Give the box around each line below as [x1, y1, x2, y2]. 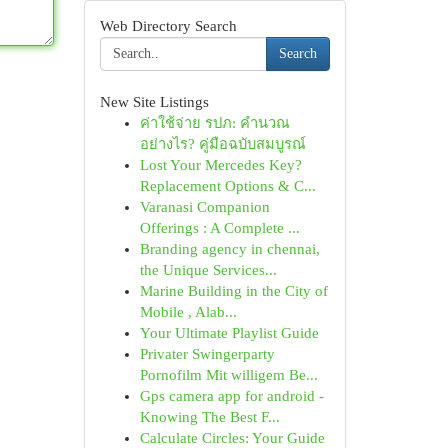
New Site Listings [99, 94, 209, 110]
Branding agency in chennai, [139, 241, 320, 257]
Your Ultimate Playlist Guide [139, 325, 319, 341]
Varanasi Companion [139, 199, 270, 215]
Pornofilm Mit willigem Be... [139, 367, 318, 383]
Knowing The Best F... [139, 409, 280, 425]
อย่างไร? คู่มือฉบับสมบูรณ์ [139, 136, 306, 152]
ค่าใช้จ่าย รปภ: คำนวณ [139, 115, 290, 131]
